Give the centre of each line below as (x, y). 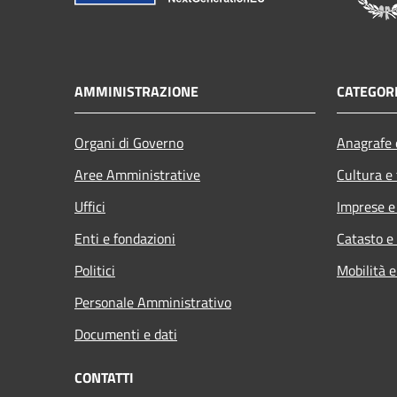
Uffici (90, 207)
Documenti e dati (126, 335)
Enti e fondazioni (125, 239)
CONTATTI (104, 378)
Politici (95, 271)
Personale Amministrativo (153, 303)
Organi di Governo (129, 143)
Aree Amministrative (137, 175)
